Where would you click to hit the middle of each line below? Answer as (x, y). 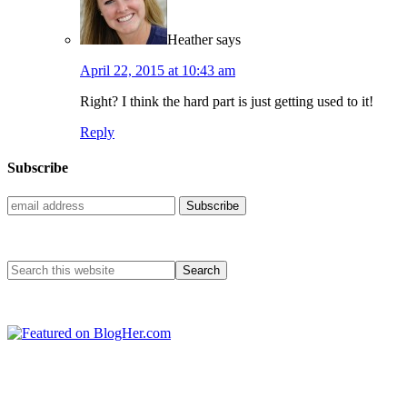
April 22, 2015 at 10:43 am (158, 71)
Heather (190, 40)
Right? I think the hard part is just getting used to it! (227, 102)
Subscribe (38, 168)
